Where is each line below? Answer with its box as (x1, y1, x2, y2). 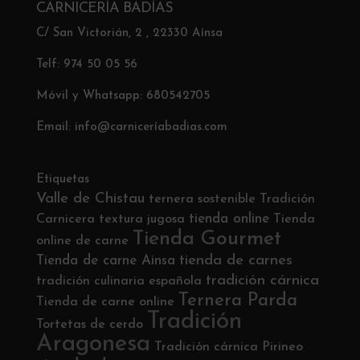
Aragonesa (35, 333, 150, 357)
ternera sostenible (148, 193, 256, 207)
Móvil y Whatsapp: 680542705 (35, 90, 210, 103)
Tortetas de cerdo (35, 318, 143, 332)
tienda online (188, 212, 269, 227)
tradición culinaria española (35, 275, 202, 288)
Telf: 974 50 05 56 (35, 59, 137, 72)
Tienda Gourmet (132, 229, 281, 250)
